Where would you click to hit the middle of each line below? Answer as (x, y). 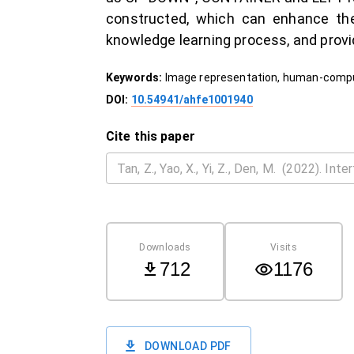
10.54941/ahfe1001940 (192, 100)
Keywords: (136, 77)
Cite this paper (151, 136)
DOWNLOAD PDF (188, 346)
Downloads (165, 247)
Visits (284, 247)
